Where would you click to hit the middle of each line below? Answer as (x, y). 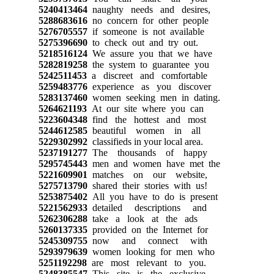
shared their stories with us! (147, 185)
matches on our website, (147, 174)
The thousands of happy (147, 152)
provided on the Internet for (147, 229)
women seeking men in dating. (154, 97)
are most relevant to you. (146, 262)
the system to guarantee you (148, 64)
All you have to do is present (152, 196)
